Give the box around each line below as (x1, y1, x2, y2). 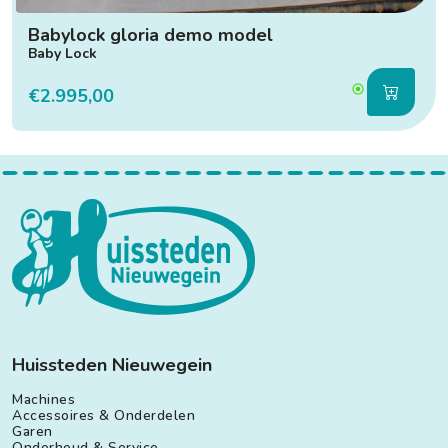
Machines (12, 389, 75, 409)
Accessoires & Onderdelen (12, 405, 195, 425)
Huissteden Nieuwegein (12, 352, 212, 377)
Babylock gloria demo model (28, 22, 273, 47)
